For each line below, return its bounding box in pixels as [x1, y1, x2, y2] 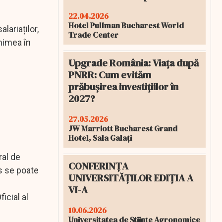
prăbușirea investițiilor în [68, 80, 178, 94]
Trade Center [68, 29, 118, 40]
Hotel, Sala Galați [68, 132, 132, 143]
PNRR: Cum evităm [68, 68, 151, 82]
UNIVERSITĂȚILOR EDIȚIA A [68, 171, 193, 185]
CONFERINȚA [68, 159, 128, 173]
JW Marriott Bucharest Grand [68, 123, 177, 134]
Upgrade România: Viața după [68, 56, 199, 70]
